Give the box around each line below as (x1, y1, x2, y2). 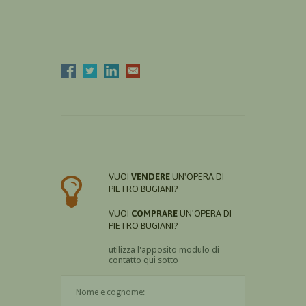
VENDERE (131, 171, 170, 182)
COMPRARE (131, 208, 178, 219)
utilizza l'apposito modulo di (109, 244, 219, 255)
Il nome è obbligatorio (186, 277, 266, 286)
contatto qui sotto (109, 254, 178, 265)
